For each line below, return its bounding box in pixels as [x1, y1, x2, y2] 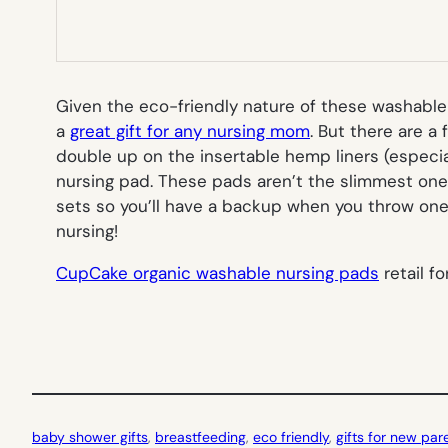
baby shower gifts [32, 427, 148, 446]
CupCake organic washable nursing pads [56, 261, 379, 284]
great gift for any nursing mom [70, 119, 310, 142]
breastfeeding [155, 427, 246, 446]
